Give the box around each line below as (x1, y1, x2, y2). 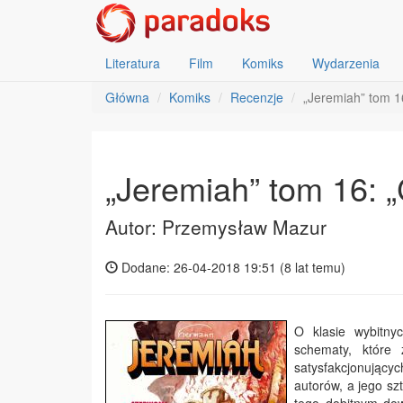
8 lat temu (284, 258, 341, 276)
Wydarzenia (312, 54, 380, 72)
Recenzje (230, 88, 283, 106)
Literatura (105, 54, 160, 72)
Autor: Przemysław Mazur (105, 213, 327, 240)
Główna (105, 88, 149, 106)
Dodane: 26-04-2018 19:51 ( (118, 258, 284, 276)
